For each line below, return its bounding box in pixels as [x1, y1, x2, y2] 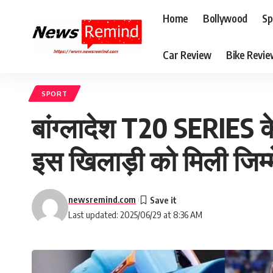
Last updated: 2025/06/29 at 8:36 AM [68, 209, 202, 220]
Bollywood [202, 11, 247, 25]
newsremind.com [68, 194, 136, 205]
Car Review [163, 48, 211, 62]
